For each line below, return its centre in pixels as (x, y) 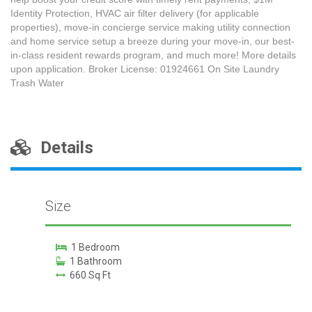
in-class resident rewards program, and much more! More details (153, 55)
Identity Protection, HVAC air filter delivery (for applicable (135, 13)
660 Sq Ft (88, 275)
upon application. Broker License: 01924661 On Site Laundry (145, 69)
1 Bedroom (93, 247)
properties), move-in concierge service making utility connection (150, 27)
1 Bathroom (93, 261)
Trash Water (37, 83)
